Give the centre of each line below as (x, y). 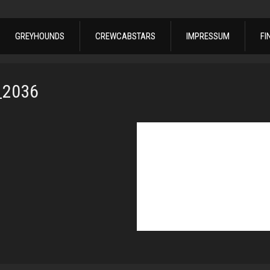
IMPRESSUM (208, 36)
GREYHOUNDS (40, 36)
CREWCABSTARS (125, 36)
